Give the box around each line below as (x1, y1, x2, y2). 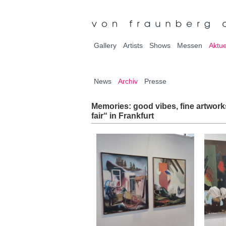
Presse (144, 77, 166, 86)
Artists (123, 41, 143, 50)
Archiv (118, 77, 138, 86)
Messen (177, 41, 202, 50)
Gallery (94, 41, 117, 50)
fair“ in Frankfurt (91, 111, 154, 121)
